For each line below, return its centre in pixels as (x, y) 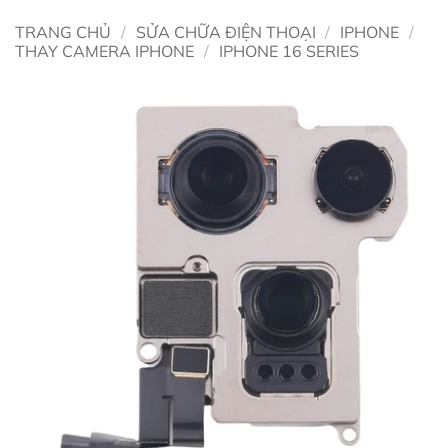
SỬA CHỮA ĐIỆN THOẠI (225, 32)
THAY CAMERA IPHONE (104, 51)
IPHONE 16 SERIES (288, 51)
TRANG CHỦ (63, 32)
